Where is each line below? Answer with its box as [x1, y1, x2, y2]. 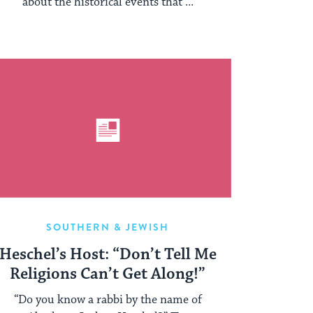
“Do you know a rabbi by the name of [13, 291, 202, 307]
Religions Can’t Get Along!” [10, 263, 206, 284]
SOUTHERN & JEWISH [45, 219, 170, 234]
